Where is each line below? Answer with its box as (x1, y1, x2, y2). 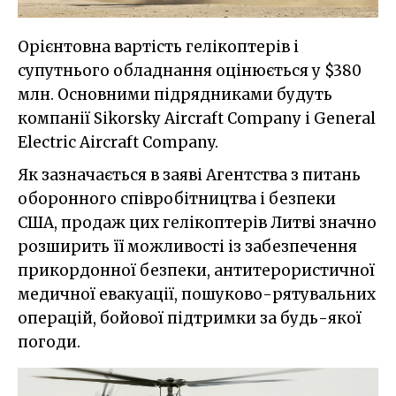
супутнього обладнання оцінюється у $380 (18, 60, 362, 80)
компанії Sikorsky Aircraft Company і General (18, 108, 376, 128)
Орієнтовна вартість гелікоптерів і (18, 36, 299, 57)
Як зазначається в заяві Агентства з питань (18, 164, 361, 185)
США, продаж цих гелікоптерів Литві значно (18, 212, 377, 232)
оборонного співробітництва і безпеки (18, 188, 336, 209)
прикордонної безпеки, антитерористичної (18, 260, 375, 280)
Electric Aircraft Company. (18, 132, 218, 152)
